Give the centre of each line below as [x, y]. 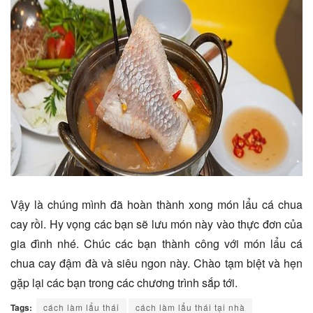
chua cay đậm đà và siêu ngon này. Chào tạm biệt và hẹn [156, 263]
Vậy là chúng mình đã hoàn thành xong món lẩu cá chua [156, 205]
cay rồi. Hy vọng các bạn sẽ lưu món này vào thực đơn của [156, 224]
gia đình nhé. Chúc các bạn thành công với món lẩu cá [156, 244]
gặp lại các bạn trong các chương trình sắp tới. [124, 283]
